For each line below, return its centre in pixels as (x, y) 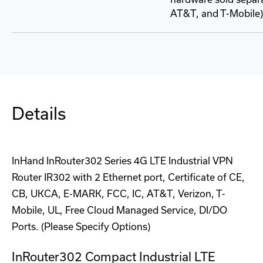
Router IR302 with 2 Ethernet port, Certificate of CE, (128, 178)
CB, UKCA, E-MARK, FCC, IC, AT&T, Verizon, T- (119, 194)
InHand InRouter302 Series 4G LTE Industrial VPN (122, 161)
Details (39, 114)
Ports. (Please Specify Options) (81, 227)
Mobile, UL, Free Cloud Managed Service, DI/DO (119, 210)
